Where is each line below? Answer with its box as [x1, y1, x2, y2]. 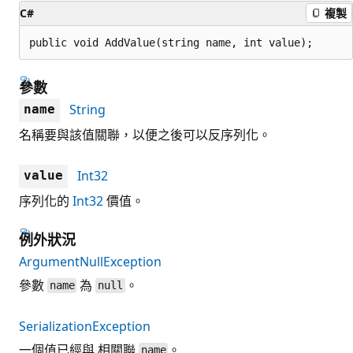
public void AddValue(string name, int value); [29, 35, 313, 49]
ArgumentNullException [19, 252, 162, 270]
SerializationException [19, 317, 150, 335]
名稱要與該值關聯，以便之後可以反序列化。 [19, 125, 271, 143]
